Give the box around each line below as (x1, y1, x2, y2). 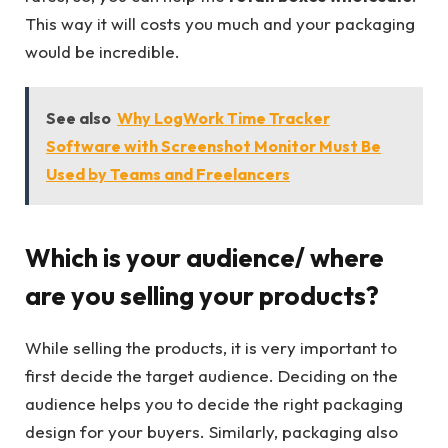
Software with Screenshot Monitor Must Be (46, 135, 381, 156)
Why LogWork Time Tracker (117, 107, 330, 128)
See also (46, 107, 111, 128)
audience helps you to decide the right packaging (25, 393, 403, 415)
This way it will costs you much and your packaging (25, 13, 415, 35)
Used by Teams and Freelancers (46, 163, 290, 184)
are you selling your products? (25, 279, 379, 313)
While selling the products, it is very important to (25, 337, 397, 359)
